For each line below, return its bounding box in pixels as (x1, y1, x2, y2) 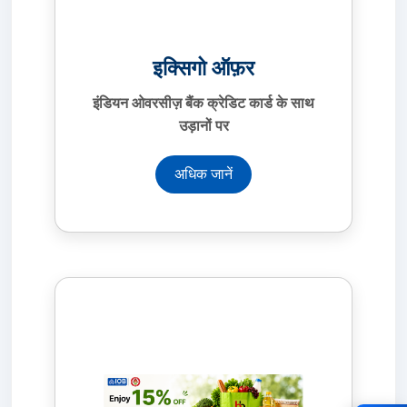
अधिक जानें (174, 165, 233, 182)
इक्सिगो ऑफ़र (153, 54, 254, 81)
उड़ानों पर (178, 117, 229, 134)
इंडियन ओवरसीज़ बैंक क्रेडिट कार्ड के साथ (93, 94, 314, 111)
